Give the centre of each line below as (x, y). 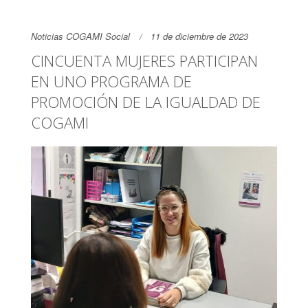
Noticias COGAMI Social (80, 36)
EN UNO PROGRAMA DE (111, 81)
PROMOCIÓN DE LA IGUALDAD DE (146, 102)
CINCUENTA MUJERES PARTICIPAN (144, 60)
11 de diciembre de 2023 (199, 36)
